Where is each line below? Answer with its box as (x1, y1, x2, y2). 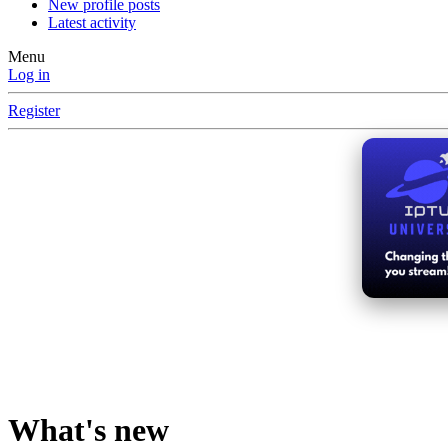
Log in (8, 66, 50, 84)
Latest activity (48, 14, 136, 32)
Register (8, 102, 60, 120)
